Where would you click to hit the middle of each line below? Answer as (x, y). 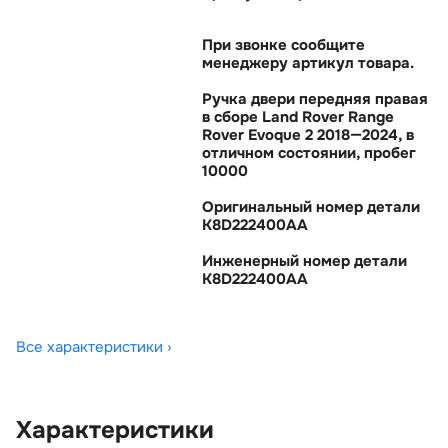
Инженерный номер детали (304, 261)
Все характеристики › (94, 347)
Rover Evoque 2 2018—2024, (308, 135)
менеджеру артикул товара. (308, 63)
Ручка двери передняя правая (315, 99)
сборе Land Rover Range (298, 117)
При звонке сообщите (283, 45)
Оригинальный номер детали (311, 207)
